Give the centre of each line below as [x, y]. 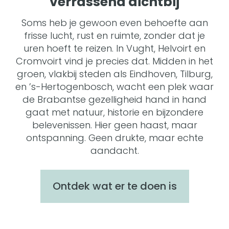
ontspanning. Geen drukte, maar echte [114, 138]
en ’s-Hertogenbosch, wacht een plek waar [114, 87]
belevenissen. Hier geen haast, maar [114, 125]
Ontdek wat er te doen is [114, 186]
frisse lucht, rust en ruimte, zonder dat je [114, 36]
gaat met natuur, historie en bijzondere [114, 112]
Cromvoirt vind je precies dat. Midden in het [114, 61]
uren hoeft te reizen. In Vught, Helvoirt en [114, 48]
